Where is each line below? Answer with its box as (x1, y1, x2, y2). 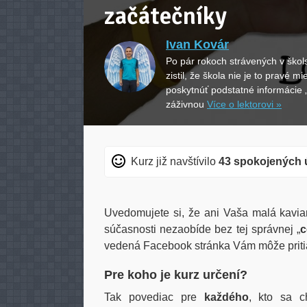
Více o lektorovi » (207, 99, 282, 110)
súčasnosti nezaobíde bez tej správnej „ (104, 223, 300, 235)
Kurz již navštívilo (131, 156, 219, 167)
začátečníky (104, 1, 227, 31)
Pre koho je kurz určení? (104, 268, 247, 282)
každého (204, 291, 249, 303)
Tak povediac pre (104, 291, 204, 303)
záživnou (166, 99, 207, 110)
